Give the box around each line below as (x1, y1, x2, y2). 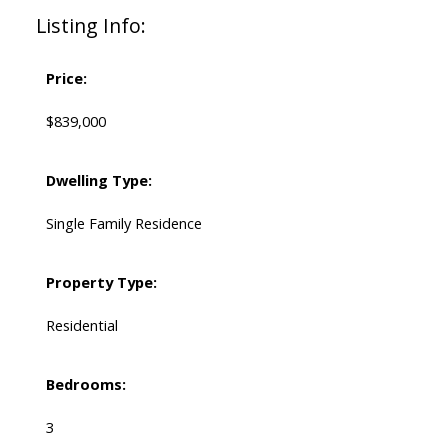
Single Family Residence (45, 213, 202, 234)
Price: (45, 68, 87, 89)
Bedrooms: (45, 374, 126, 395)
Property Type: (45, 272, 157, 293)
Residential (45, 315, 118, 336)
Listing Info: (35, 12, 146, 40)
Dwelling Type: (45, 170, 152, 191)
